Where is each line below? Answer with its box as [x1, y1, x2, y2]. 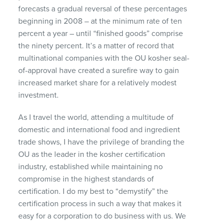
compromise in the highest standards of [18, 174, 154, 184]
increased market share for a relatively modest [18, 77, 177, 88]
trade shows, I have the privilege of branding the [18, 137, 185, 147]
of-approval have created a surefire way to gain [18, 65, 180, 75]
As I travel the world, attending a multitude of [18, 112, 174, 122]
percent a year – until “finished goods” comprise [18, 28, 184, 38]
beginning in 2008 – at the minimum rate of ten [18, 16, 183, 26]
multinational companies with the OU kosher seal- [18, 53, 190, 63]
